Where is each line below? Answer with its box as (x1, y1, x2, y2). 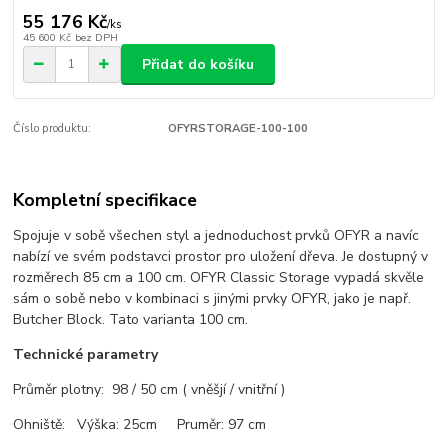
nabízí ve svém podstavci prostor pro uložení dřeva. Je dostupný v (13, 246, 429, 266)
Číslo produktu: (13, 121, 92, 137)
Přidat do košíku (142, 54, 254, 74)
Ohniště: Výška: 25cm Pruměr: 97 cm (13, 414, 267, 434)
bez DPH (74, 30, 118, 46)
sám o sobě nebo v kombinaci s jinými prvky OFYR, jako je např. (13, 288, 412, 308)
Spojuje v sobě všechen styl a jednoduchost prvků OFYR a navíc (13, 225, 420, 245)
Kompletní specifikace (13, 187, 198, 212)
